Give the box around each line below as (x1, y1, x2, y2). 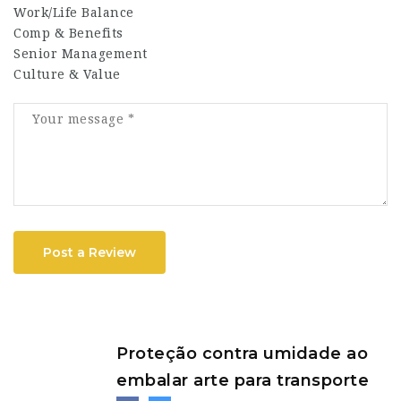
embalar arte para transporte (116, 371, 369, 390)
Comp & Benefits (13, 26, 124, 40)
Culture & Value (13, 67, 121, 81)
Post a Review (43, 244, 136, 260)
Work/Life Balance (13, 5, 134, 20)
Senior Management (13, 47, 148, 61)
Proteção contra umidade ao (116, 344, 368, 363)
